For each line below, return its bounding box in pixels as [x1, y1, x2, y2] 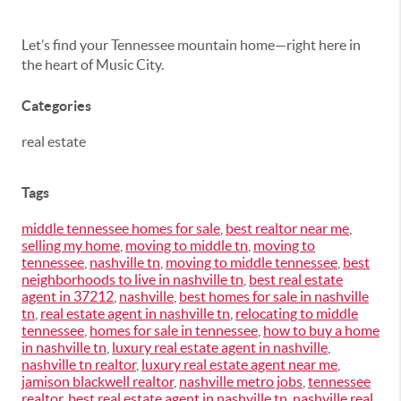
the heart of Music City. [21, 56, 164, 73]
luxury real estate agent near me [141, 356, 337, 372]
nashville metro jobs [179, 373, 303, 389]
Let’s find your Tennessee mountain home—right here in [21, 37, 361, 53]
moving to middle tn [125, 237, 248, 253]
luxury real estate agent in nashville [112, 339, 328, 355]
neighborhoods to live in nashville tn [21, 271, 243, 287]
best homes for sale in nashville [179, 288, 369, 304]
